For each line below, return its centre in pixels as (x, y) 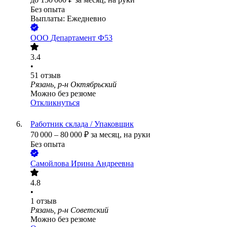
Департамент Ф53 (82, 38)
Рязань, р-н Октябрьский (73, 85)
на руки (137, 135)
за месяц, (107, 135)
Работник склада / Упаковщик (82, 124)
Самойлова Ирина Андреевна (82, 164)
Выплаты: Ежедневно (68, 19)
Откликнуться (55, 103)
